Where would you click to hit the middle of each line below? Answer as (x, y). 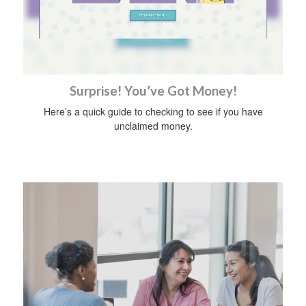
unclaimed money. (153, 126)
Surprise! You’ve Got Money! (153, 91)
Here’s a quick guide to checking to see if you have (153, 112)
